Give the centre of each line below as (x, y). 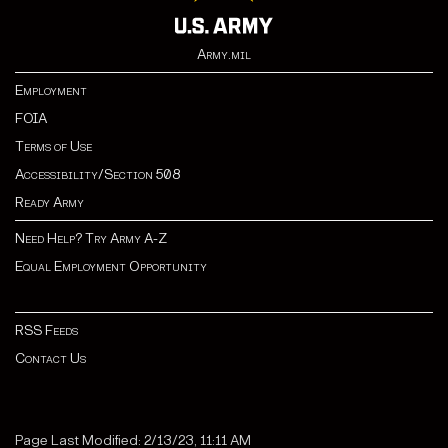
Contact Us (50, 359)
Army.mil (224, 55)
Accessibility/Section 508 (97, 175)
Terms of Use (53, 147)
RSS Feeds (46, 331)
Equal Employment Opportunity (111, 267)
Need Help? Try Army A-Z (91, 239)
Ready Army (49, 203)
